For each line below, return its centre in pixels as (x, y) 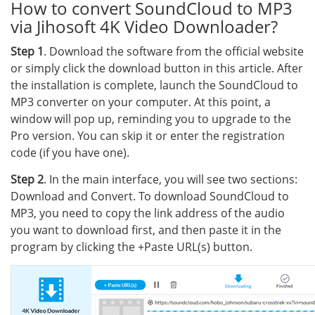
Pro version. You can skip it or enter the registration (148, 136)
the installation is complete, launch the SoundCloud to (154, 85)
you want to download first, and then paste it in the (146, 230)
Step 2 (27, 179)
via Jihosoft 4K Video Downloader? (144, 26)
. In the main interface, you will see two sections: (171, 179)
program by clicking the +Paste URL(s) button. (131, 247)
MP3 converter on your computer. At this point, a (141, 102)
